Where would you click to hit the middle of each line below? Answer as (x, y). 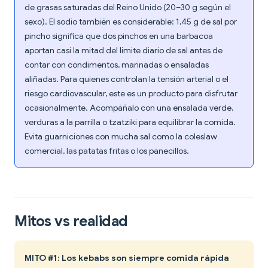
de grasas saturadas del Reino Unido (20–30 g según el (128, 7)
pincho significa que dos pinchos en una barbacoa (119, 36)
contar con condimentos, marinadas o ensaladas (117, 65)
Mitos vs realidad (71, 222)
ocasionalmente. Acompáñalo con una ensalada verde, (129, 108)
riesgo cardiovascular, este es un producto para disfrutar (131, 94)
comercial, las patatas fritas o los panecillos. (107, 151)
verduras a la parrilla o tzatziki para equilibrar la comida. (130, 122)
